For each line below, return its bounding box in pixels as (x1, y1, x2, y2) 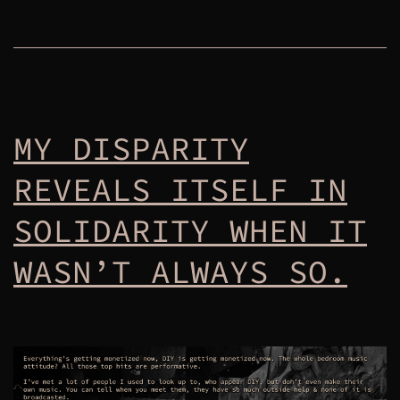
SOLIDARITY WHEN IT (13, 211, 367, 252)
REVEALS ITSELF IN (13, 170, 347, 211)
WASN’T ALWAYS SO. (13, 252, 347, 293)
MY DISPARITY (13, 129, 249, 170)
